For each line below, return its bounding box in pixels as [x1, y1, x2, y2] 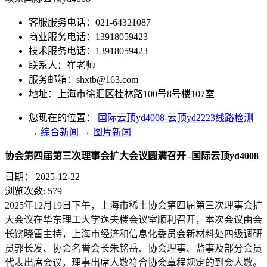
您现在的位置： [29, 113, 95, 123]
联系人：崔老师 [29, 60, 98, 70]
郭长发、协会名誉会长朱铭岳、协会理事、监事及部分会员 [14, 243, 262, 253]
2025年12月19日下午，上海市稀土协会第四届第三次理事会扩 [5, 200, 262, 210]
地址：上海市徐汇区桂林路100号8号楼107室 [29, 89, 215, 99]
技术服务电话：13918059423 [29, 46, 148, 56]
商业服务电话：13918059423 [29, 32, 148, 42]
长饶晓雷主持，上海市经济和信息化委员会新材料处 [5, 228, 224, 239]
